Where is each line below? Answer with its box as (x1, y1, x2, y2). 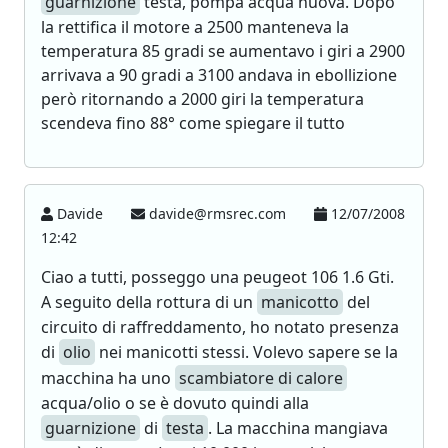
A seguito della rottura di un (41, 291, 257, 313)
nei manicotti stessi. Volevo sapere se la (95, 341, 398, 363)
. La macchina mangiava (208, 417, 388, 439)
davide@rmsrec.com (145, 204, 291, 223)
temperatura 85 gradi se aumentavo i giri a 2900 (41, 40, 405, 62)
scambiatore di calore (179, 367, 343, 389)
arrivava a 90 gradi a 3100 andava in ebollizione (41, 64, 397, 86)
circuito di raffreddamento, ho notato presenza (41, 316, 399, 338)
